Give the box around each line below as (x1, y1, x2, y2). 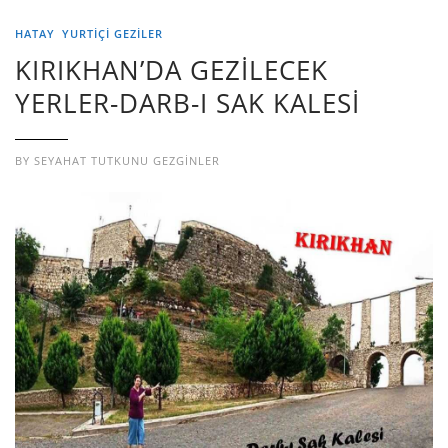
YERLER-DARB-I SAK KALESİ (15, 84, 360, 121)
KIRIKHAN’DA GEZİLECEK (15, 51, 328, 88)
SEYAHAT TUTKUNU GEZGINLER (34, 152, 220, 168)
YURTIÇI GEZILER (62, 25, 163, 41)
